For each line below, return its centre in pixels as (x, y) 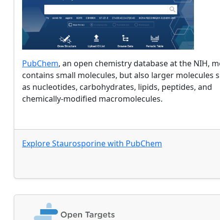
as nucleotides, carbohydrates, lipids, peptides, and (117, 87)
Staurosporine (79, 143)
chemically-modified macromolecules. (92, 98)
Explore (37, 143)
